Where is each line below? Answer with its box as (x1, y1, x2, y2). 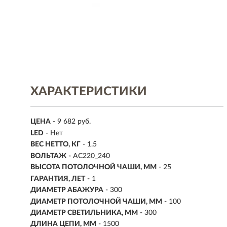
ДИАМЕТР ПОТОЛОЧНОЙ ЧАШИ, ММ (30, 198, 162, 205)
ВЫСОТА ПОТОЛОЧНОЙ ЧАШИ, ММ (30, 164, 157, 171)
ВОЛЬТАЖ (30, 152, 66, 160)
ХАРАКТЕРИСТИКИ (30, 86, 147, 98)
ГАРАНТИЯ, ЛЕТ (30, 175, 85, 182)
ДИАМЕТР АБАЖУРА (30, 186, 103, 194)
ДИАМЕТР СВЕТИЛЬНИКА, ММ (30, 209, 138, 216)
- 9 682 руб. (53, 118, 91, 126)
